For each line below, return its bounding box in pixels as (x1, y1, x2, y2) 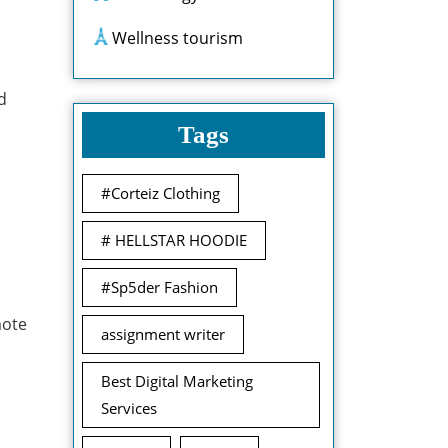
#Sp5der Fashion (101, 277, 218, 297)
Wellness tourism (112, 27, 243, 49)
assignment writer (101, 324, 225, 344)
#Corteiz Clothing (101, 183, 220, 203)
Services (101, 398, 157, 418)
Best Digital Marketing (101, 371, 253, 391)
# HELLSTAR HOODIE (101, 230, 247, 250)
